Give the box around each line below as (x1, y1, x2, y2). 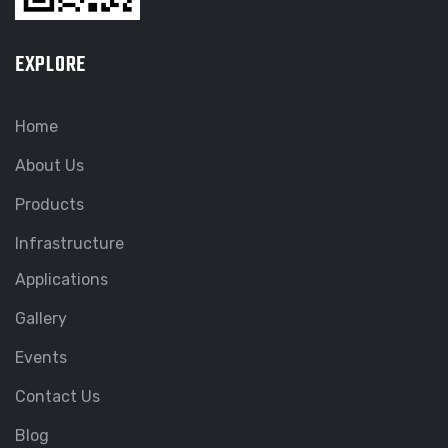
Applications (15, 269, 108, 289)
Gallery (15, 308, 67, 328)
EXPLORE (15, 47, 87, 82)
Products (15, 194, 84, 214)
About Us (15, 155, 84, 175)
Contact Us (15, 386, 100, 406)
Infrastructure (15, 233, 124, 253)
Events (15, 347, 67, 367)
